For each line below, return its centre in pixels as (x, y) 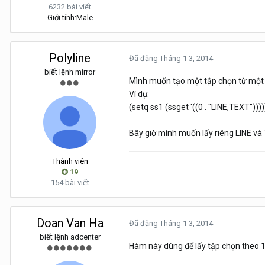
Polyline (70, 58)
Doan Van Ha (70, 223)
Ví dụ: (139, 94)
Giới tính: (62, 18)
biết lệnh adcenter (70, 237)
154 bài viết (70, 183)
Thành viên (70, 161)
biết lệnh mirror (70, 72)
